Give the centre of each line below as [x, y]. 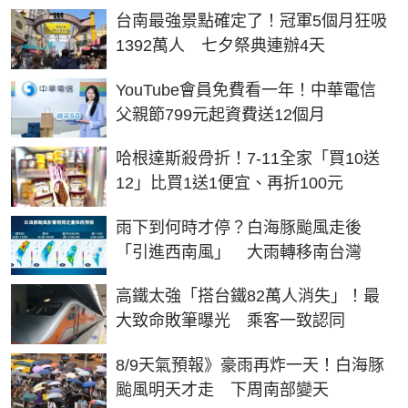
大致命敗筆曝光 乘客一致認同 [230, 321]
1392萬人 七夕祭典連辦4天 [220, 45]
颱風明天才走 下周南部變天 [222, 390]
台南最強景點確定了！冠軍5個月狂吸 [251, 20]
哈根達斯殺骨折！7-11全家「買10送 [248, 159]
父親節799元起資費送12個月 [220, 114]
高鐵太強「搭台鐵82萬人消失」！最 [248, 296]
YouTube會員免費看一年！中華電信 [246, 90]
